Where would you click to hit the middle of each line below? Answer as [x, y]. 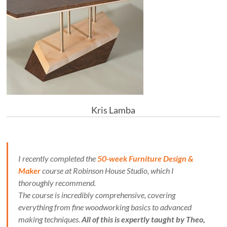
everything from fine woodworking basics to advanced [105, 207]
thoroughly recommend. [57, 183]
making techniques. [50, 219]
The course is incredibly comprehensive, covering [97, 195]
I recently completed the [58, 159]
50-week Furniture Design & [146, 159]
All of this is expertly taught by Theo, [144, 219]
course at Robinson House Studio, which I [107, 171]
